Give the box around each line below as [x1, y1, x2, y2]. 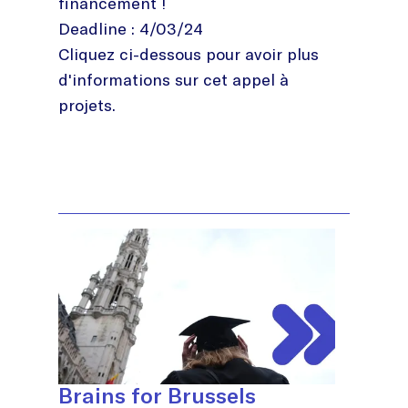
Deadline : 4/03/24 [58, 17, 203, 39]
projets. [58, 94, 116, 116]
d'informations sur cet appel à [58, 68, 289, 90]
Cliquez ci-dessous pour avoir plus [58, 43, 319, 65]
